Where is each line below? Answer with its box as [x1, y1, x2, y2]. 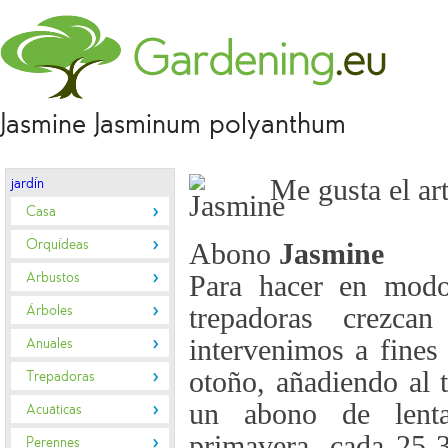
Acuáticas [26, 401, 82, 417]
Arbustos [26, 269, 80, 285]
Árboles [26, 302, 73, 318]
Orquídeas [26, 236, 89, 252]
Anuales [26, 335, 73, 351]
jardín [11, 175, 44, 191]
